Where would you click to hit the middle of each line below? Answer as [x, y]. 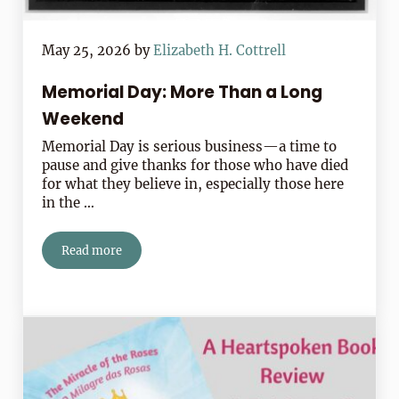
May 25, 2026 [87, 51]
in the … [69, 203]
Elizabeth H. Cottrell [220, 51]
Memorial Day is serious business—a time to [190, 147]
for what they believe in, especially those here [193, 184]
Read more [92, 251]
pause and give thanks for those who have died [195, 166]
